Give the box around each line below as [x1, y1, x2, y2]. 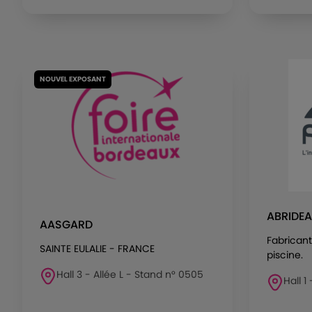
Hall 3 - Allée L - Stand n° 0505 [56, 267, 203, 281]
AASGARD [40, 217, 93, 233]
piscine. [267, 248, 303, 262]
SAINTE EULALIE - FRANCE [40, 242, 155, 256]
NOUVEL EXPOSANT [40, 74, 106, 84]
